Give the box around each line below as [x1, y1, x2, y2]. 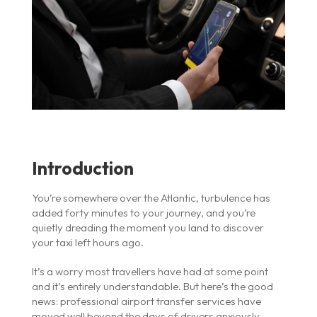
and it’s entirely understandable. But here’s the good [31, 279, 273, 293]
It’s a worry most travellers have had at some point [31, 264, 270, 278]
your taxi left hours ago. [31, 235, 144, 249]
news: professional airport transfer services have [31, 294, 261, 308]
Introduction [31, 156, 134, 180]
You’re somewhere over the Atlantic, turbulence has [31, 190, 270, 204]
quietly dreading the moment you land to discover [31, 220, 264, 234]
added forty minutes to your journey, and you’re [31, 205, 255, 219]
